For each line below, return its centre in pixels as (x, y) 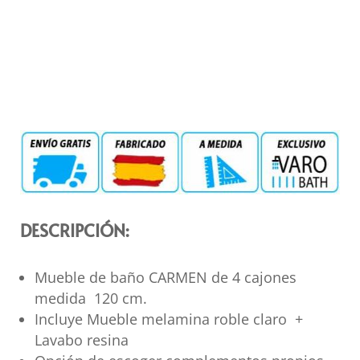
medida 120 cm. (90, 299)
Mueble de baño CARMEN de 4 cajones (167, 278)
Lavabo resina (81, 340)
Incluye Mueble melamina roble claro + (168, 319)
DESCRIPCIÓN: (74, 231)
